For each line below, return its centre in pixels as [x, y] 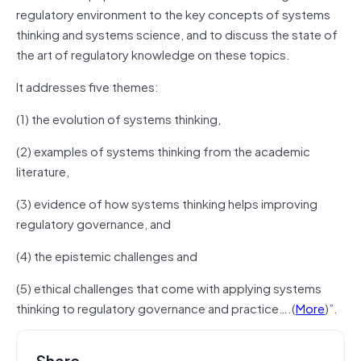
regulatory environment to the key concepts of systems [173, 13]
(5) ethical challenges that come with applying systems [169, 287]
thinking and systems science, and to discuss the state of [177, 33]
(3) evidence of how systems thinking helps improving [167, 203]
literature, [43, 170]
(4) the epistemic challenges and [107, 255]
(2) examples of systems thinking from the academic [163, 150]
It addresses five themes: [87, 86]
